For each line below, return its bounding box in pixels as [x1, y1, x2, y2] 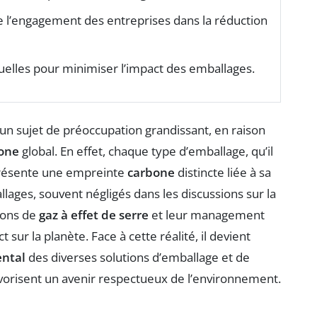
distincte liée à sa [175, 164, 271, 181]
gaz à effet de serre [39, 207, 149, 224]
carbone [127, 164, 175, 181]
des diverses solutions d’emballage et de [25, 249, 250, 266]
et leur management [149, 207, 265, 224]
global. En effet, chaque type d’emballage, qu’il [19, 143, 273, 160]
